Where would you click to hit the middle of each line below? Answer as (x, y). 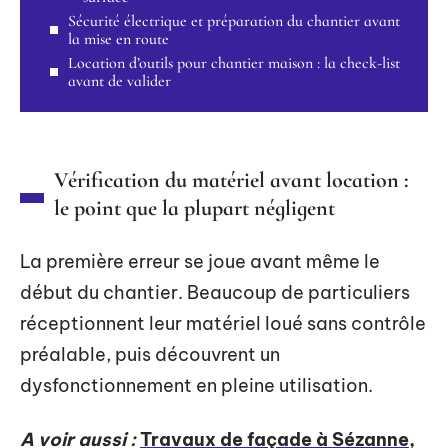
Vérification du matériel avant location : (231, 180)
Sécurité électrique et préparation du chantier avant (234, 20)
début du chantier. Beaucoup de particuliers (215, 292)
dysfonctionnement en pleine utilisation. (196, 385)
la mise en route (118, 38)
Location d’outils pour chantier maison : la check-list (234, 62)
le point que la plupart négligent (194, 208)
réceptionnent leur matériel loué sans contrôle (223, 323)
